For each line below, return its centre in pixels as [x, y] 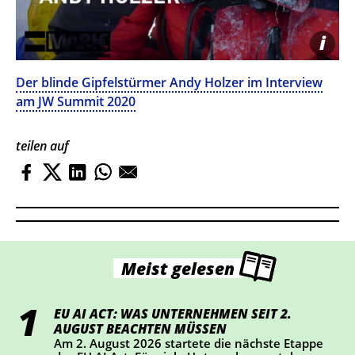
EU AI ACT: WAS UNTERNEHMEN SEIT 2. [173, 313]
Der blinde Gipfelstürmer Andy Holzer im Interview [169, 83]
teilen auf [42, 145]
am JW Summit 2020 [76, 102]
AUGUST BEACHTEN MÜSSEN [141, 328]
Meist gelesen [177, 269]
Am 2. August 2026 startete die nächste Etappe [189, 343]
